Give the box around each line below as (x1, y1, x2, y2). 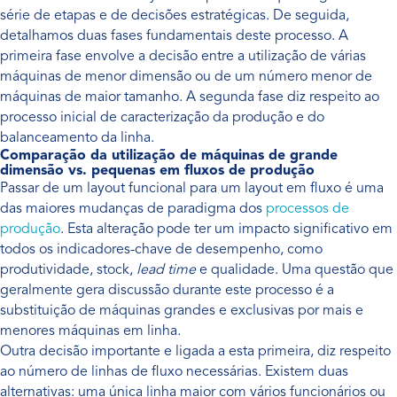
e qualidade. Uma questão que (196, 263, 393, 277)
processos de (266, 202, 349, 216)
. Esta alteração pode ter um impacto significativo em (60, 222, 393, 237)
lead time (136, 263, 196, 277)
